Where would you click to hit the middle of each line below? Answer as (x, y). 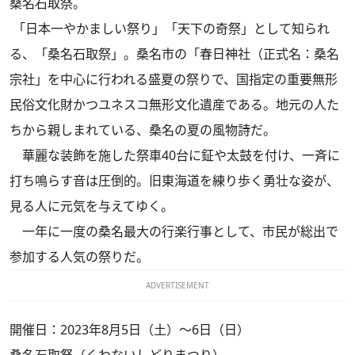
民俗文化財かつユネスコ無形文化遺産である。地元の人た (174, 104)
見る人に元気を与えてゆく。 (92, 206)
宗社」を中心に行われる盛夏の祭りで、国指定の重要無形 (174, 79)
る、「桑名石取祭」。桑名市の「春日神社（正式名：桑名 (174, 53)
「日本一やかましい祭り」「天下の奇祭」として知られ (170, 28)
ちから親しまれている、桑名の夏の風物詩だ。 (143, 130)
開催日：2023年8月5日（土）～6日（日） (130, 329)
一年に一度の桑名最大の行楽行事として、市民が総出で (174, 231)
